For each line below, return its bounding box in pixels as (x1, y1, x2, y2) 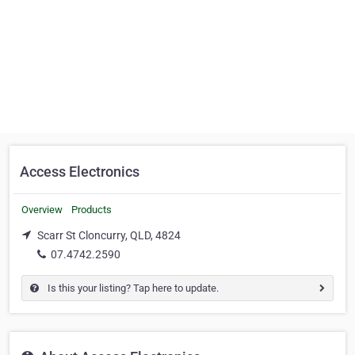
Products (71, 204, 112, 216)
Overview (21, 204, 63, 216)
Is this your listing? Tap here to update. (45, 281, 219, 294)
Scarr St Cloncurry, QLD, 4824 (37, 229, 181, 242)
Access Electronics (20, 163, 139, 180)
